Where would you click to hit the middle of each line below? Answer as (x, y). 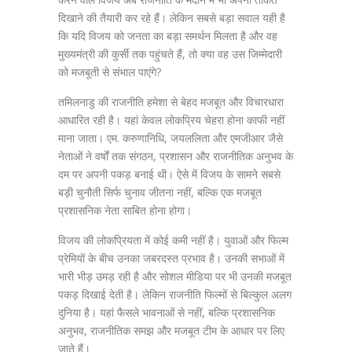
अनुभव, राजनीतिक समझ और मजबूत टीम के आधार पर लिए (171, 330)
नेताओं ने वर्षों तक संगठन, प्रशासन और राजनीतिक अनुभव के (176, 156)
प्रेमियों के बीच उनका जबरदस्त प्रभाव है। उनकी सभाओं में (171, 258)
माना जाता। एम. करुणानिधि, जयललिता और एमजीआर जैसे (170, 138)
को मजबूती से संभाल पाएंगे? (110, 72)
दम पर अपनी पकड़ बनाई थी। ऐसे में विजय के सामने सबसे (169, 174)
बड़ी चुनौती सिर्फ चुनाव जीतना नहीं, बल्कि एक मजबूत (160, 192)
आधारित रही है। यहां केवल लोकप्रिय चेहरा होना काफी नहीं (171, 120)
